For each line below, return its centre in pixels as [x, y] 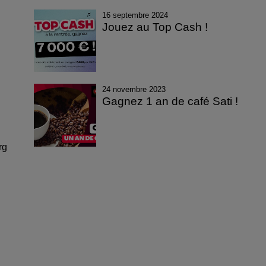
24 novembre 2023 [134, 90]
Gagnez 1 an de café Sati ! [170, 102]
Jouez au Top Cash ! [155, 27]
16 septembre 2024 [135, 15]
